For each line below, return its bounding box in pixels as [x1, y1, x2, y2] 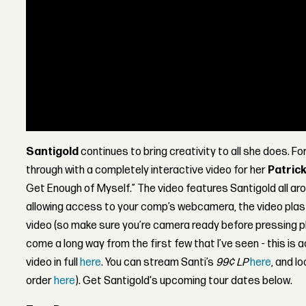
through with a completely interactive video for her [26, 164, 268, 178]
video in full [26, 256, 81, 270]
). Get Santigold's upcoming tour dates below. [75, 275, 293, 288]
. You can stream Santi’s [101, 256, 217, 270]
